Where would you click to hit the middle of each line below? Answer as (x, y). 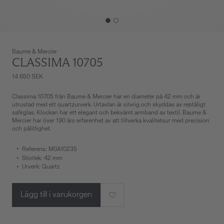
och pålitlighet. (31, 129)
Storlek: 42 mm (42, 158)
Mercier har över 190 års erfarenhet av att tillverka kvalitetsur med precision (111, 121)
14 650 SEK (27, 77)
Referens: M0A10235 (49, 149)
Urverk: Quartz (41, 167)
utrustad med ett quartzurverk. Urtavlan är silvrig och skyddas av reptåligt (109, 105)
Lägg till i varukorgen (56, 195)
